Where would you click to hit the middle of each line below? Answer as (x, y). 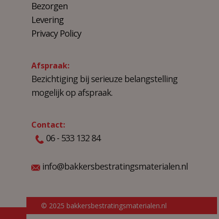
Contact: (48, 125)
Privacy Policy (56, 33)
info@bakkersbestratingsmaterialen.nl (114, 166)
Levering (47, 20)
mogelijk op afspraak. (72, 92)
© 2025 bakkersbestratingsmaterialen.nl (104, 205)
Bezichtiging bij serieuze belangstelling (104, 79)
